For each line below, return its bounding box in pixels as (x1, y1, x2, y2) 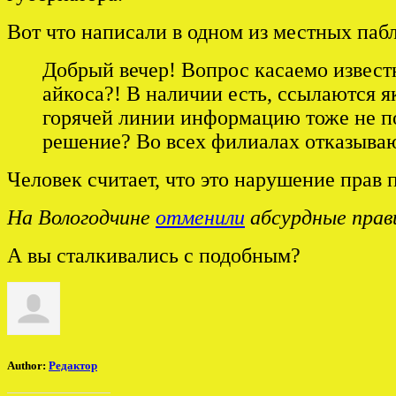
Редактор (49, 358, 97, 372)
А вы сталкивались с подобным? (7, 244, 301, 268)
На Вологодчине (7, 206, 156, 230)
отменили (156, 206, 245, 230)
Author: (7, 358, 49, 372)
